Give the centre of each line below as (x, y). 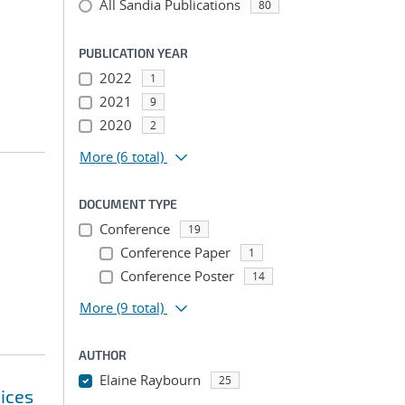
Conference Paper (175, 252)
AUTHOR (103, 355)
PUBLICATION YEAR (133, 53)
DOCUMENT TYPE (128, 204)
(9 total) (140, 307)
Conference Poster (177, 276)
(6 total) (140, 156)
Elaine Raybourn (150, 380)
